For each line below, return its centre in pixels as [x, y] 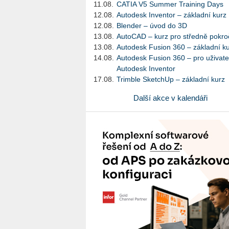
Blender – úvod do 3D [152, 25]
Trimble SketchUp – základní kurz [171, 79]
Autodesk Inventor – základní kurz [171, 15]
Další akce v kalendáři [170, 98]
